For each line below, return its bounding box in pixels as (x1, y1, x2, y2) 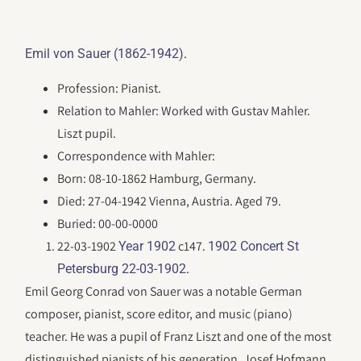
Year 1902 (118, 238, 176, 254)
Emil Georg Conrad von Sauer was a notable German (25, 282, 303, 300)
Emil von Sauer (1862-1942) (25, 46, 185, 62)
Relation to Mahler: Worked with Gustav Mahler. (57, 102, 311, 119)
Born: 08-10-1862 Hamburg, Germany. (57, 169, 257, 187)
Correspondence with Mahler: (57, 147, 216, 164)
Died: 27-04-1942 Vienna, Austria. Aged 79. (57, 192, 282, 210)
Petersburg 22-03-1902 (57, 260, 187, 276)
